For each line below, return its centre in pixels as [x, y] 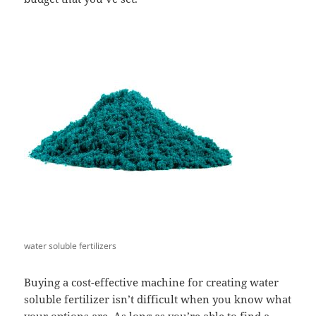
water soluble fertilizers [71, 246]
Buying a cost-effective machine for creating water [152, 282]
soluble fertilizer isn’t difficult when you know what [158, 299]
